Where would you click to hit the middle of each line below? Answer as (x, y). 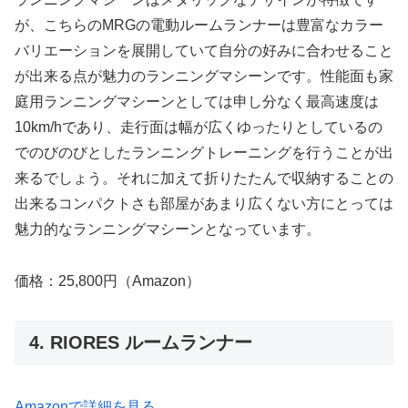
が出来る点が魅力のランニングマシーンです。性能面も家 (204, 76)
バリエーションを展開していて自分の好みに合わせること (204, 51)
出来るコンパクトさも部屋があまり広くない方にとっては (204, 204)
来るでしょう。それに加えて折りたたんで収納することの (204, 178)
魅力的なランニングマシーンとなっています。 (168, 229)
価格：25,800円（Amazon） (107, 281)
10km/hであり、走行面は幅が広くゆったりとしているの (199, 127)
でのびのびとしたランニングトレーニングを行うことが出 (204, 153)
